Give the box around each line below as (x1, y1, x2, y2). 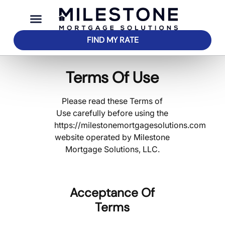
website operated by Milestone (55, 132, 170, 143)
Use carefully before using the (56, 108, 169, 119)
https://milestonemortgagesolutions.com (54, 120, 206, 131)
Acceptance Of (70, 185, 155, 201)
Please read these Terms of (62, 96, 163, 106)
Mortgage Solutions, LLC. (65, 144, 160, 155)
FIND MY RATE (86, 35, 139, 46)
